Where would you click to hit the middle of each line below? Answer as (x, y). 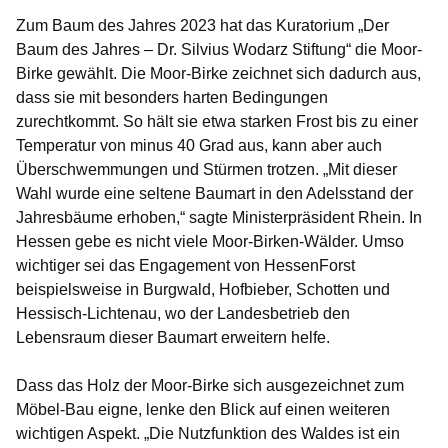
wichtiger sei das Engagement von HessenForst (185, 266)
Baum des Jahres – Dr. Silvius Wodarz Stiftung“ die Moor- (219, 50)
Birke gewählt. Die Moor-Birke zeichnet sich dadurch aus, (218, 74)
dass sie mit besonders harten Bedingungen (172, 98)
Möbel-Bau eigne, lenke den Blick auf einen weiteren (203, 410)
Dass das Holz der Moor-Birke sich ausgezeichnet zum (210, 386)
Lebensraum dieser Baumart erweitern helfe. (173, 338)
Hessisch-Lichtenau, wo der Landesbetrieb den (183, 314)
